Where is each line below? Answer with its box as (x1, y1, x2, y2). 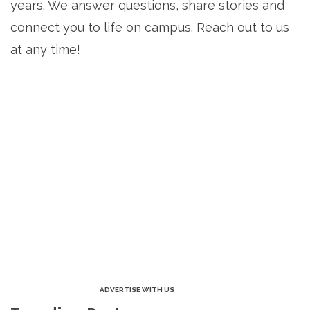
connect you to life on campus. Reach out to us (10, 20, 289, 35)
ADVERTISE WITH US (99, 286, 174, 294)
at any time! (10, 42, 80, 57)
